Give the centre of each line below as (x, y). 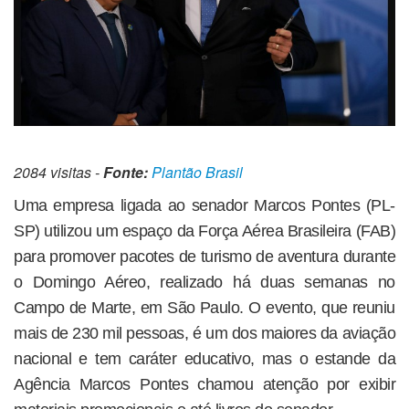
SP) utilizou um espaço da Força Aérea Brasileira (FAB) (204, 231)
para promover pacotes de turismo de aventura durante (204, 256)
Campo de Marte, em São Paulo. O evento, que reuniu (204, 307)
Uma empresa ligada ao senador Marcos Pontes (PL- (204, 205)
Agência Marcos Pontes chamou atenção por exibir (204, 384)
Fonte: (126, 172)
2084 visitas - (58, 172)
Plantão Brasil (197, 172)
